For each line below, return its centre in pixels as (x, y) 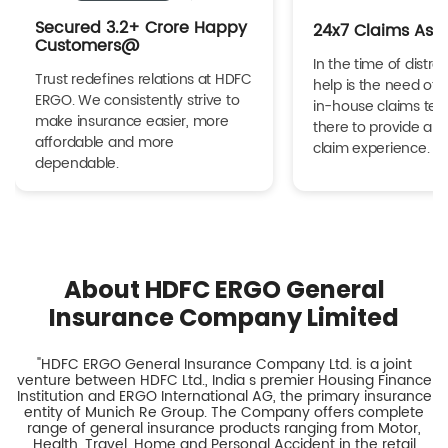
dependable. (77, 163)
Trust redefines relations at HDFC (143, 79)
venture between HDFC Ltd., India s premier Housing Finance (224, 380)
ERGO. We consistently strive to (137, 100)
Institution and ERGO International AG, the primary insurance (224, 396)
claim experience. (371, 149)
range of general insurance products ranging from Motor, (224, 428)
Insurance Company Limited (224, 317)
